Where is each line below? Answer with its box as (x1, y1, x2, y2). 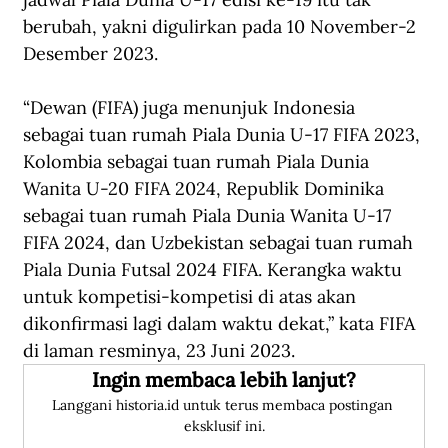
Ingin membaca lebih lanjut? (92, 367, 356, 393)
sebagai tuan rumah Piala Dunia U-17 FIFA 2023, (23, 123, 425, 147)
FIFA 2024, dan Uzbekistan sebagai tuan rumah (23, 231, 418, 255)
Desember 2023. (23, 42, 158, 66)
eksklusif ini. (183, 417, 265, 436)
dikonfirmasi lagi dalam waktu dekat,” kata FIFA (23, 312, 420, 336)
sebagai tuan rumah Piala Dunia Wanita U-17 (23, 204, 396, 228)
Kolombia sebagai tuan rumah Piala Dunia (23, 150, 374, 174)
